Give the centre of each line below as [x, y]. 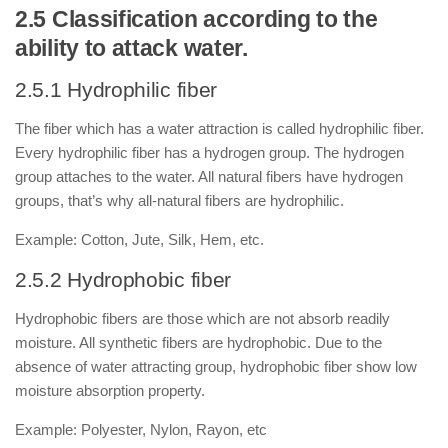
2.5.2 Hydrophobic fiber [123, 279]
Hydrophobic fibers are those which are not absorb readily [202, 318]
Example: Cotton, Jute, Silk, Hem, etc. [139, 239]
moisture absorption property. [110, 390]
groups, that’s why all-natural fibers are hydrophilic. [179, 200]
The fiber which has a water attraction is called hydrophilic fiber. [219, 128]
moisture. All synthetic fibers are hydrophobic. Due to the [198, 342]
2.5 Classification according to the [196, 19]
